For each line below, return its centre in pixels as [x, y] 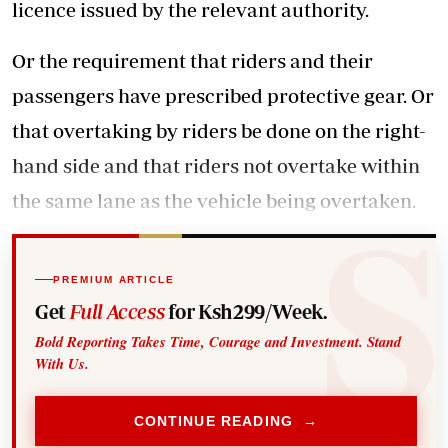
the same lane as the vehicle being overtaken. [214, 201]
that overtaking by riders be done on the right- [219, 131]
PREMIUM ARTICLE [114, 279]
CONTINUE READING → [226, 420]
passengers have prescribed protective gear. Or [223, 96]
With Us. [62, 364]
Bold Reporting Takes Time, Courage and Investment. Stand [218, 342]
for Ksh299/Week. [245, 312]
